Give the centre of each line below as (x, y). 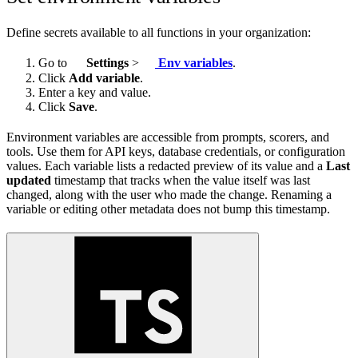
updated (29, 180)
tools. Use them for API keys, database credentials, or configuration (176, 151)
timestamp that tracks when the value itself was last (181, 180)
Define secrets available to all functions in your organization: (159, 33)
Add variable (104, 78)
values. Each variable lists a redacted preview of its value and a (166, 165)
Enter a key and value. (95, 92)
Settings (106, 63)
